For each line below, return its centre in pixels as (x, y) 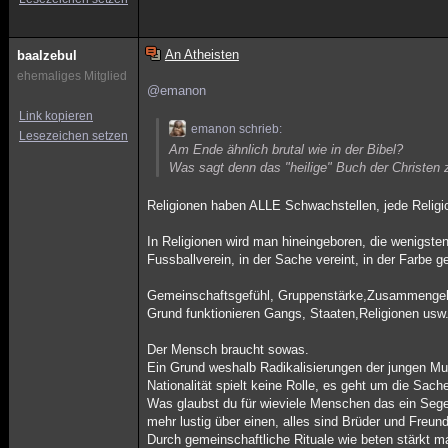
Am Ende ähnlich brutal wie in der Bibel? (286, 149)
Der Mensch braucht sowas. (228, 349)
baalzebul (47, 55)
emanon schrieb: (237, 129)
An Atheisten (201, 54)
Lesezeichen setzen (73, 136)
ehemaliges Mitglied (72, 76)
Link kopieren (56, 116)
